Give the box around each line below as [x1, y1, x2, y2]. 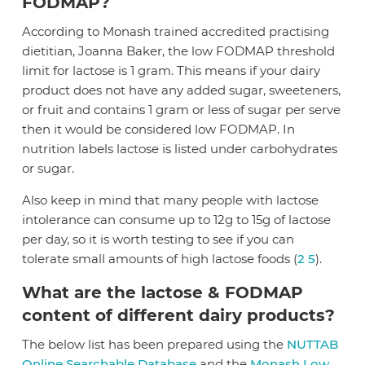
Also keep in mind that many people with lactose [22, 191, 319, 208]
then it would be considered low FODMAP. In [22, 121, 296, 137]
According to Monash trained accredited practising [22, 23, 330, 39]
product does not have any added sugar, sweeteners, [22, 81, 341, 98]
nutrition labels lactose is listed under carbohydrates [22, 140, 338, 156]
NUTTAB [287, 336, 339, 352]
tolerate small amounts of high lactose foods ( [22, 250, 298, 266]
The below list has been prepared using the [22, 336, 288, 352]
